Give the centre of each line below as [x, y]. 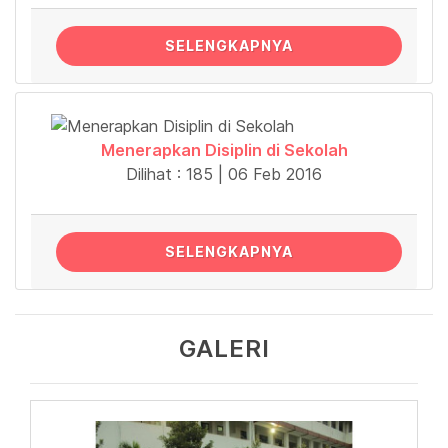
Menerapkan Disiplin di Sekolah [224, 150]
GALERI [224, 349]
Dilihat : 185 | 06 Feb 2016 [224, 174]
